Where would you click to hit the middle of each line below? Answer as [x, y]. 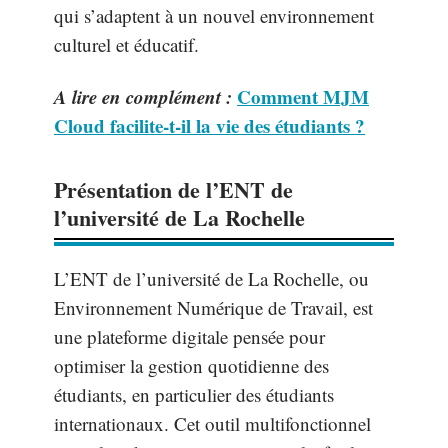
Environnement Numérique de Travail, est [213, 307]
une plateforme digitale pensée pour [189, 336]
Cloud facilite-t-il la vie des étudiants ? [209, 125]
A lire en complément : [143, 96]
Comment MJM [303, 96]
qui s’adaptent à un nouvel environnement [214, 15]
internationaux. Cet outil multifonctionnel [212, 423]
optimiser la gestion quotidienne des [191, 365]
